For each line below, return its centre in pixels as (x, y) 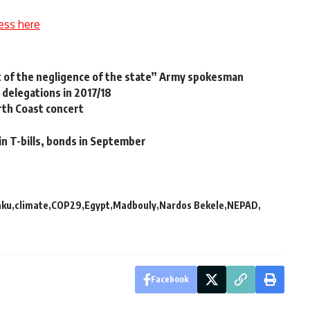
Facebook (170, 279)
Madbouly (135, 205)
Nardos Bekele (192, 205)
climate (31, 205)
